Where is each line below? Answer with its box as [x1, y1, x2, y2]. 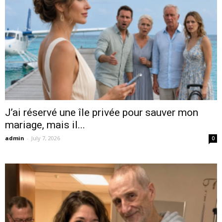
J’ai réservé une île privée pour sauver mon [5, 107, 198, 119]
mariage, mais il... [5, 119, 85, 131]
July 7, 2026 [31, 134, 60, 142]
